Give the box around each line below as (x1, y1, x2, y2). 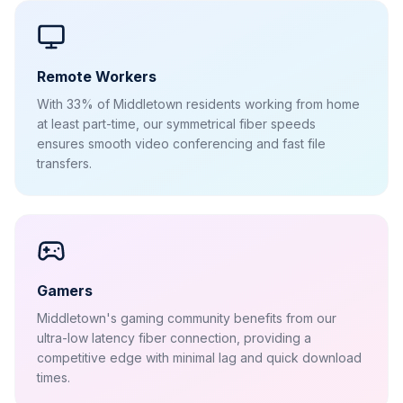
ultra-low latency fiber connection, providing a (37, 330, 311, 345)
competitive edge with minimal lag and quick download (37, 350, 362, 365)
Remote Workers (37, 67, 157, 85)
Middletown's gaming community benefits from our (37, 310, 336, 326)
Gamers (37, 282, 93, 300)
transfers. (37, 156, 92, 171)
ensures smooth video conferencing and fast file (37, 136, 326, 151)
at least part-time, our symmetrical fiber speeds (37, 116, 316, 131)
